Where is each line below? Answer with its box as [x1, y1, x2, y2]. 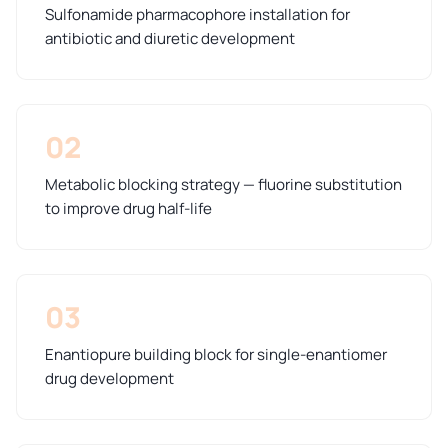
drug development [45, 367, 174, 389]
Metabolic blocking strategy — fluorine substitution [45, 173, 402, 195]
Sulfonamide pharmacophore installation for [45, 3, 350, 25]
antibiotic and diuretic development [45, 27, 295, 49]
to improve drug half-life [45, 197, 212, 219]
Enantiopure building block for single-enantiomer [45, 343, 387, 365]
